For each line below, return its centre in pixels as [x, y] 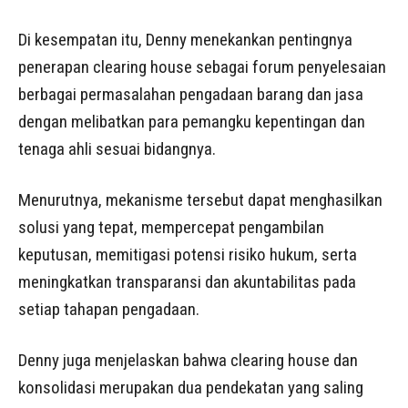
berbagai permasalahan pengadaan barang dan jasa [191, 95]
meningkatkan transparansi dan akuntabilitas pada [187, 282]
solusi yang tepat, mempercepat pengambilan [171, 228]
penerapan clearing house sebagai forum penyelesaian [202, 67]
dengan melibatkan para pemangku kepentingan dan [192, 122]
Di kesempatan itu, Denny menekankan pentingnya [185, 40]
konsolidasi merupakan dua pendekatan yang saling [191, 388]
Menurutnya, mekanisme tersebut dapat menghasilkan [200, 200]
